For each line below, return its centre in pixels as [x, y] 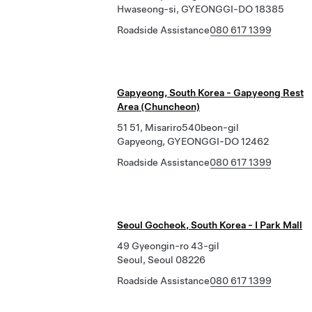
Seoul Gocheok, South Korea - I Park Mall [210, 225]
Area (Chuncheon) [158, 107]
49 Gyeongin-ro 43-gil [168, 246]
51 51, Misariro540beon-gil [178, 127]
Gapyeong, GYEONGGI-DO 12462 [193, 141]
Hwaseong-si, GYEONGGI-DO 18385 [201, 9]
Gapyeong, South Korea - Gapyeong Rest [210, 93]
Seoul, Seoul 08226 [161, 260]
